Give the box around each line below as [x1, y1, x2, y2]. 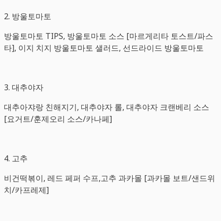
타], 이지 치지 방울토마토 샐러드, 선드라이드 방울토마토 [4, 42, 204, 53]
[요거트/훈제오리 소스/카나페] [4, 113, 112, 124]
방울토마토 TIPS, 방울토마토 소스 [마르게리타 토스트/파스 [4, 30, 213, 41]
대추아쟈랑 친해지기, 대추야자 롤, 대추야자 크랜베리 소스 [4, 101, 209, 112]
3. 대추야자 [4, 81, 43, 93]
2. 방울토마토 [4, 10, 51, 22]
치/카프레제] [4, 184, 49, 195]
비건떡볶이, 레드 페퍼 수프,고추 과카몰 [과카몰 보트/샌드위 [4, 172, 215, 184]
